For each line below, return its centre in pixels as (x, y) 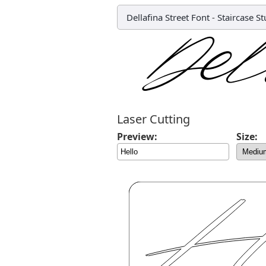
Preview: (137, 137)
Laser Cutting (153, 119)
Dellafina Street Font (168, 17)
